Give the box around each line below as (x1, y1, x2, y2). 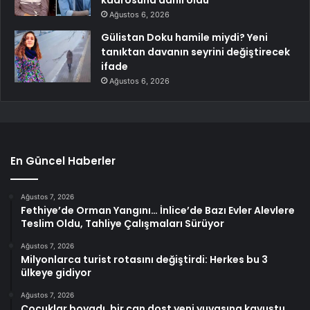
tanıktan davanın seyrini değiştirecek (101, 45, 290, 60)
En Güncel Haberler (10, 154, 116, 169)
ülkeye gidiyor (21, 266, 91, 280)
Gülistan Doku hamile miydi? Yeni (101, 30, 268, 45)
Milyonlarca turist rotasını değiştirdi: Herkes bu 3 (21, 253, 268, 267)
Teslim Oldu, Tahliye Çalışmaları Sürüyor (21, 217, 224, 231)
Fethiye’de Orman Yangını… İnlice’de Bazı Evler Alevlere (21, 203, 295, 218)
